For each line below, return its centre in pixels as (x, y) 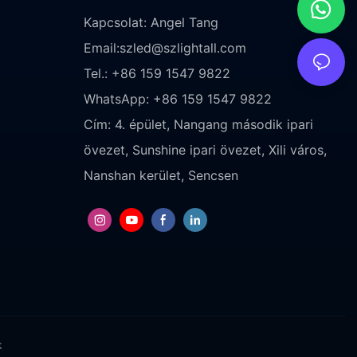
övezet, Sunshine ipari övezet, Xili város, (205, 149)
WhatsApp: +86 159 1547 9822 (177, 98)
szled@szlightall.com (182, 47)
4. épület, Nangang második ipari (214, 124)
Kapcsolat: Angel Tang (151, 22)
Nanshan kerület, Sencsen (161, 175)
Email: (101, 47)
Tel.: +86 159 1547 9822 (157, 73)
